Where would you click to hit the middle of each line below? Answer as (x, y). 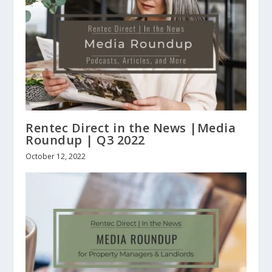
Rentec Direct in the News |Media (131, 127)
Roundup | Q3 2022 (85, 140)
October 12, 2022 (56, 156)
